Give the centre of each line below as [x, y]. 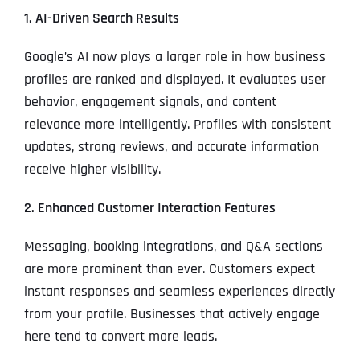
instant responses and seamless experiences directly [179, 292]
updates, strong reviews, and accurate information [171, 147]
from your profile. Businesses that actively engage [172, 314]
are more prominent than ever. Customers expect [169, 269]
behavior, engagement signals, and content [150, 102]
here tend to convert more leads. [120, 337]
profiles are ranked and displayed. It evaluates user [175, 80]
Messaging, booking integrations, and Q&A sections [173, 247]
